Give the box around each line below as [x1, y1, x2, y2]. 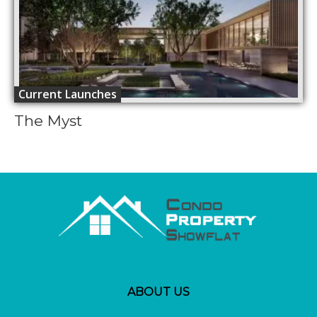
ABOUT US [127, 285, 190, 299]
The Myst [14, 111, 82, 129]
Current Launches [18, 86, 117, 102]
